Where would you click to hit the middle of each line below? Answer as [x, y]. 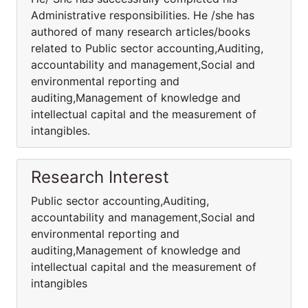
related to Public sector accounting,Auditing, [147, 48]
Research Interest [100, 177]
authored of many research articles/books [141, 32]
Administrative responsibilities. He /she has [143, 15]
